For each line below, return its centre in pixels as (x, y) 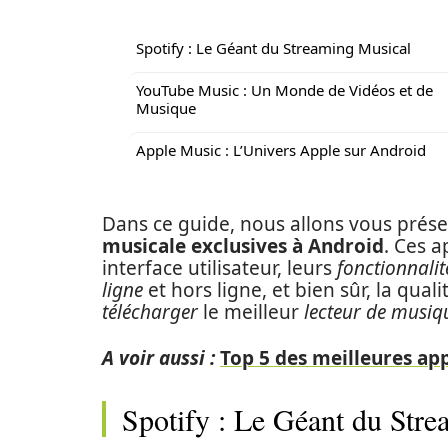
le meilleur (251, 312)
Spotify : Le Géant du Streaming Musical (273, 48)
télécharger (150, 312)
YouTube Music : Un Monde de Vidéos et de (284, 90)
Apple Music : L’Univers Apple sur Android (281, 150)
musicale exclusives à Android (243, 246)
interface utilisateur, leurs (219, 268)
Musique (166, 108)
